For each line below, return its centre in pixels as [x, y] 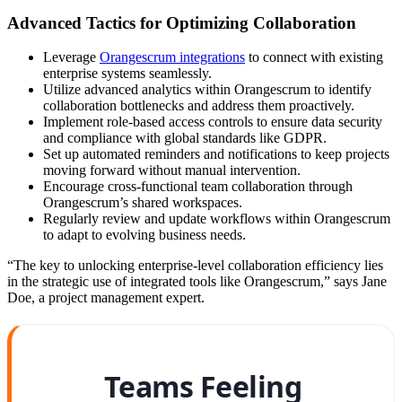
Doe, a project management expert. [106, 298]
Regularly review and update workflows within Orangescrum [217, 219]
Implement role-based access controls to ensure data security [213, 122]
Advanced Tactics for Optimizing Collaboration [182, 22]
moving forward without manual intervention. [172, 170]
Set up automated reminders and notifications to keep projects [216, 154]
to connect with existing [314, 57]
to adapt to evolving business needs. [144, 235]
